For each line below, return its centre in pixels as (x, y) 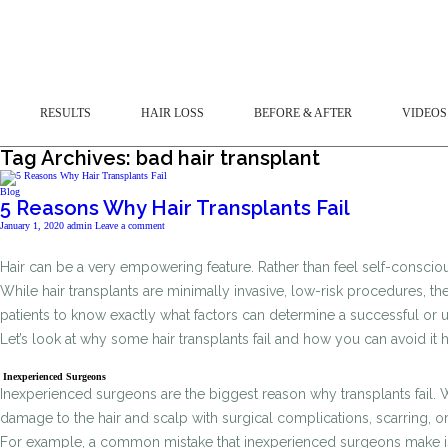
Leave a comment (130, 225)
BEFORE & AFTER (303, 113)
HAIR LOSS (172, 113)
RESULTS (65, 113)
